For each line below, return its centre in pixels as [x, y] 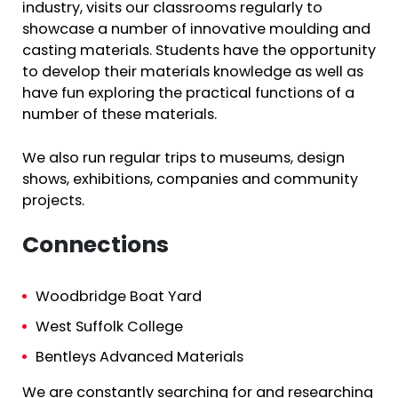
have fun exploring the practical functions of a [188, 95]
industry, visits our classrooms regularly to [172, 9]
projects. [53, 201]
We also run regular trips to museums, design [183, 159]
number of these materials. [119, 116]
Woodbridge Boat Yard [119, 298]
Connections [96, 247]
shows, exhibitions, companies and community [190, 180]
